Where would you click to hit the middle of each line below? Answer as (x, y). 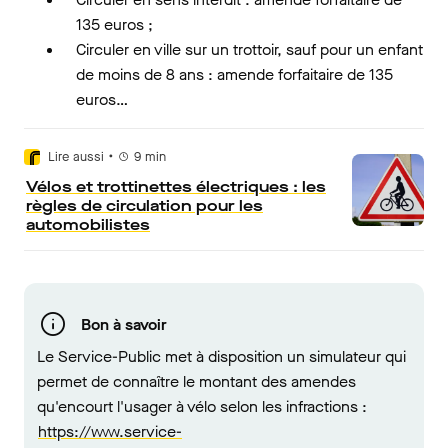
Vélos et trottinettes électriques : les (176, 186)
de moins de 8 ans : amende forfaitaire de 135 (234, 74)
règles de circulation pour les (144, 205)
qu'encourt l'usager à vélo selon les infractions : (202, 406)
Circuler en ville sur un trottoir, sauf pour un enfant (249, 49)
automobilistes (88, 224)
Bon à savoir (124, 324)
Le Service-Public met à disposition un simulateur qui (221, 356)
